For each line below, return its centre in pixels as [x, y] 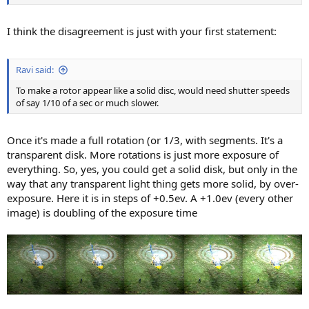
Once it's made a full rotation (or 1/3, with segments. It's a [145, 140]
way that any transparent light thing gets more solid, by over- [153, 184]
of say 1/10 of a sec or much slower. [87, 102]
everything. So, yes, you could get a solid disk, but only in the [152, 169]
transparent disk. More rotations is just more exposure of [143, 155]
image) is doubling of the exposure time [102, 213]
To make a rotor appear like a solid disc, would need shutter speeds [153, 90]
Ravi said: [35, 69]
